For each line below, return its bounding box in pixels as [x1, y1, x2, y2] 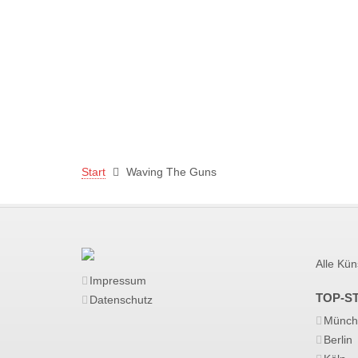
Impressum [89, 274, 146, 287]
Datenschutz [89, 293, 153, 306]
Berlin [323, 333, 352, 346]
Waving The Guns [126, 165, 217, 178]
